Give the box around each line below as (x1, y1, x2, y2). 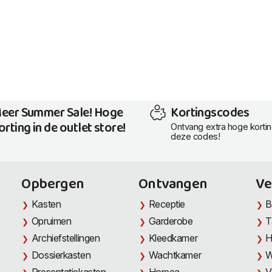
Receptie (148, 198, 186, 211)
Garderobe (148, 215, 193, 228)
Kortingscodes (171, 102, 250, 124)
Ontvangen (138, 172, 208, 197)
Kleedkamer (148, 232, 198, 245)
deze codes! (171, 131, 220, 142)
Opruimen (31, 215, 72, 228)
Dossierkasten (31, 249, 91, 262)
